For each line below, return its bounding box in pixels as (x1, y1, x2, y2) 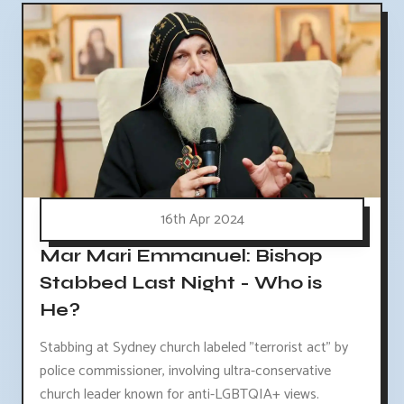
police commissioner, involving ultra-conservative (40, 359, 331, 384)
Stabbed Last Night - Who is (40, 271, 322, 294)
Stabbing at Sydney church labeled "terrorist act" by (40, 335, 348, 361)
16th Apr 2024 (160, 207, 244, 233)
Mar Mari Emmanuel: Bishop (40, 243, 322, 267)
